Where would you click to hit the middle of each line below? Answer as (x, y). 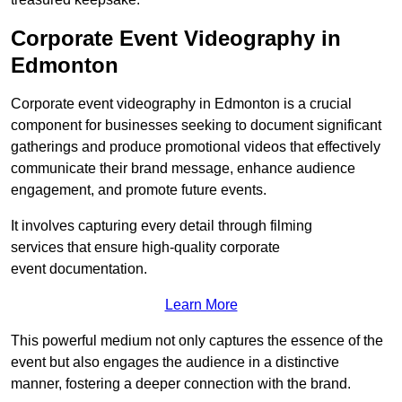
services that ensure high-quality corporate (145, 247)
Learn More (201, 305)
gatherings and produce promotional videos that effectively (196, 147)
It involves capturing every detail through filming (162, 226)
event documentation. (79, 269)
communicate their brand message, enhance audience (183, 168)
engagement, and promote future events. (139, 190)
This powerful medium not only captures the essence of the (197, 341)
